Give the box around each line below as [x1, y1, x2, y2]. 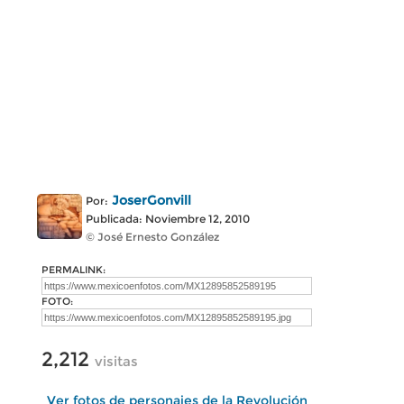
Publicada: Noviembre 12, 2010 [86, 212, 250, 225]
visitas [95, 353, 138, 370]
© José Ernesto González [86, 230, 219, 243]
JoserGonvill [112, 192, 191, 208]
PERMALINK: [41, 263, 106, 276]
